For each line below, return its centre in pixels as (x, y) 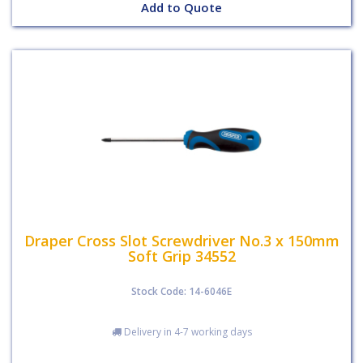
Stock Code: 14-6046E (181, 291)
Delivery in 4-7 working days (186, 331)
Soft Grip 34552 (181, 256)
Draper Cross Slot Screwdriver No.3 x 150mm (181, 241)
